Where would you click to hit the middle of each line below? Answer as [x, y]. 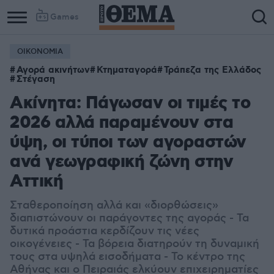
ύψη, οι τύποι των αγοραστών [128, 143]
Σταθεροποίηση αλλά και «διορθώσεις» [114, 206]
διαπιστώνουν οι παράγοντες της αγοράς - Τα [129, 218]
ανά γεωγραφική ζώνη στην [121, 162]
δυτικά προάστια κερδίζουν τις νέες [105, 231]
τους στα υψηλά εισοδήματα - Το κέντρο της [128, 257]
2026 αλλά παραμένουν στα [121, 123]
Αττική [36, 182]
